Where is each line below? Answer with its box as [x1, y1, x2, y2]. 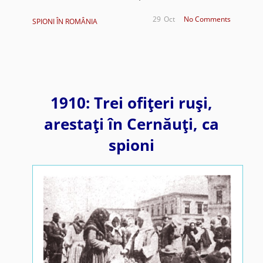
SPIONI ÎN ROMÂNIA [32, 16, 97, 27]
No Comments [184, 14, 231, 25]
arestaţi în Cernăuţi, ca [43, 113, 219, 135]
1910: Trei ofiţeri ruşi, [50, 92, 213, 114]
